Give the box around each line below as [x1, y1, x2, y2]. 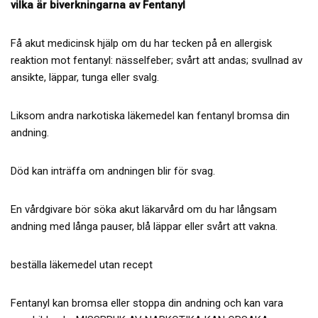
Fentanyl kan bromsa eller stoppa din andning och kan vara [11, 296, 283, 309]
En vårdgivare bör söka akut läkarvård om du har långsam [11, 202, 277, 216]
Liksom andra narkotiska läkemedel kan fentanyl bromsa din [11, 109, 290, 122]
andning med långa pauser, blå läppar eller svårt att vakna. [11, 219, 278, 233]
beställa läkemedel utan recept [11, 258, 153, 271]
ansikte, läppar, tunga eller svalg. [11, 70, 159, 84]
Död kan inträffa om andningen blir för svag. [11, 164, 215, 177]
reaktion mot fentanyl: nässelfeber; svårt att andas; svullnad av [11, 53, 302, 67]
